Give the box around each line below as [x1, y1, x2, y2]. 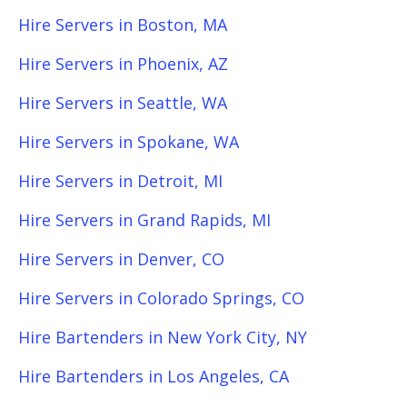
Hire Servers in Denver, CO [18, 248, 224, 270]
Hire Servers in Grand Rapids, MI [18, 209, 271, 231]
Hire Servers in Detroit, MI [18, 170, 223, 192]
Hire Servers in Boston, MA [18, 14, 227, 35]
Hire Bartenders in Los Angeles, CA [18, 365, 289, 387]
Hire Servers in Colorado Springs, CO [18, 287, 304, 309]
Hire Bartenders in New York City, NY [18, 326, 307, 348]
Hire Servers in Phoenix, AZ [18, 53, 228, 74]
